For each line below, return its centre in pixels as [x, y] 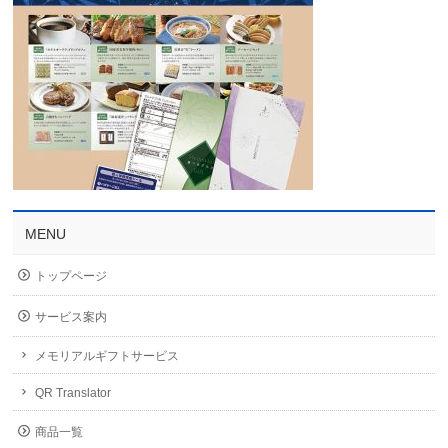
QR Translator [73, 392]
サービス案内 [71, 316]
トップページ [71, 275]
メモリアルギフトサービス [107, 355]
